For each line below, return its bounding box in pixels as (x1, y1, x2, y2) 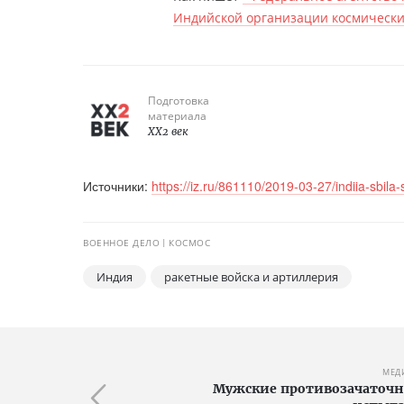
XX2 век (148, 124, 188, 139)
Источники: (83, 177, 151, 196)
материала (148, 108, 207, 124)
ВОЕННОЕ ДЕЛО (83, 236, 160, 250)
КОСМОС (169, 236, 210, 250)
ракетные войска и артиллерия (164, 269, 338, 286)
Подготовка (148, 93, 209, 109)
